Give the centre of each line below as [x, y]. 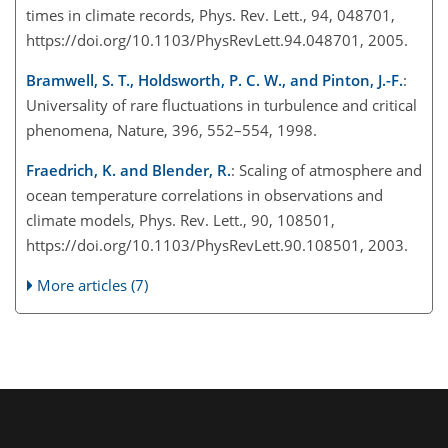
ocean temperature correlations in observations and [204, 194]
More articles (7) [93, 284]
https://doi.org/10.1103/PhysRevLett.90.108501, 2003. [217, 244]
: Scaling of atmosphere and [326, 169]
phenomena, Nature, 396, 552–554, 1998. [171, 129]
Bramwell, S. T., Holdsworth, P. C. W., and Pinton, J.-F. [214, 79]
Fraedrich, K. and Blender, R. [128, 169]
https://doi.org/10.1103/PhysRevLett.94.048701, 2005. [217, 39]
